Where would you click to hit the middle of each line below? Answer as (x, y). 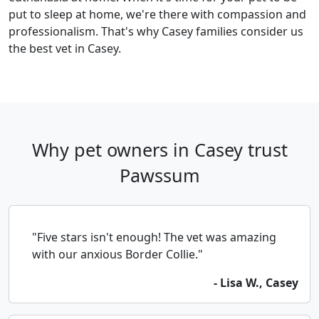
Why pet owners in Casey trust (159, 150)
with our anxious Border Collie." (117, 255)
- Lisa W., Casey (256, 283)
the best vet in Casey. (65, 49)
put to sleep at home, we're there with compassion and (157, 15)
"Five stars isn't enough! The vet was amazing (154, 237)
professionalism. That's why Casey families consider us (156, 32)
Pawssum (159, 176)
